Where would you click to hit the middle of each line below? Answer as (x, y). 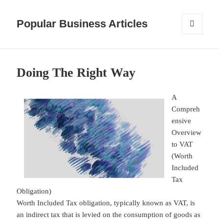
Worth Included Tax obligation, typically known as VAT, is (106, 203)
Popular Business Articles (82, 24)
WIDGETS (196, 51)
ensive (182, 121)
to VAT (182, 144)
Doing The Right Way (76, 73)
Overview (187, 133)
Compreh (186, 109)
